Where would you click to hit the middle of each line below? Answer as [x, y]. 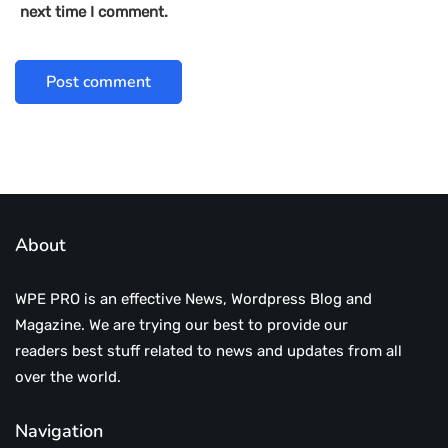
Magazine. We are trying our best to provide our [181, 325]
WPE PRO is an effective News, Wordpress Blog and [193, 299]
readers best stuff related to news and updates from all [208, 351]
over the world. [68, 377]
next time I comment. [94, 12]
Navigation [59, 431]
